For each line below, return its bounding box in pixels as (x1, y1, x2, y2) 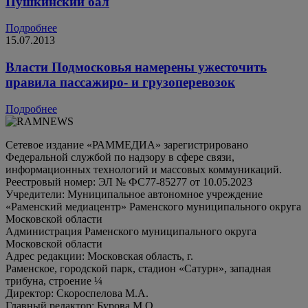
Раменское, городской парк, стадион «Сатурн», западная (5, 262, 271, 274)
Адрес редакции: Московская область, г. (5, 250, 193, 262)
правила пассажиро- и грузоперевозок (5, 74, 235, 89)
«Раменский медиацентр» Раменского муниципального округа (5, 200, 301, 212)
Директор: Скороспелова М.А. (5, 287, 148, 299)
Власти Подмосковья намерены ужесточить (5, 59, 267, 74)
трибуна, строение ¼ (5, 274, 102, 287)
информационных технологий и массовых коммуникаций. (5, 163, 282, 175)
